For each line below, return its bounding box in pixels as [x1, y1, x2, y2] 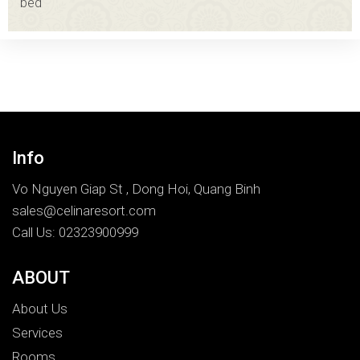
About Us [12, 300, 67, 317]
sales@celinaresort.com [12, 202, 156, 219]
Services [12, 324, 63, 341]
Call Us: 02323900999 [12, 223, 138, 240]
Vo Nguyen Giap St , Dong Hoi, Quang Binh [12, 180, 260, 197]
